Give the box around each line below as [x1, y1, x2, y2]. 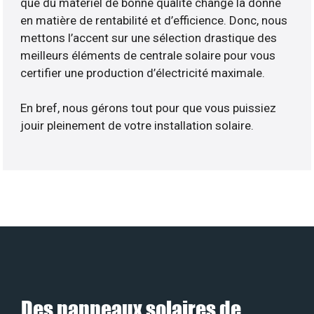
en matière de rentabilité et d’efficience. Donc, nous [20, 13, 288, 28]
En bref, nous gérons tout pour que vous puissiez [20, 101, 277, 116]
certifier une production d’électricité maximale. [20, 66, 266, 81]
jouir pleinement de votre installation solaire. [20, 118, 254, 133]
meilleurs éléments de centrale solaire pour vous [20, 48, 276, 63]
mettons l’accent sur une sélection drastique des [20, 31, 278, 46]
